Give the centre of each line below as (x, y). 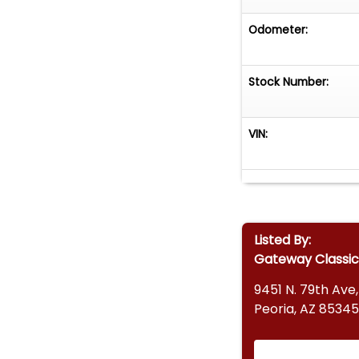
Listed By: (282, 240)
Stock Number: (289, 81)
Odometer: (278, 29)
